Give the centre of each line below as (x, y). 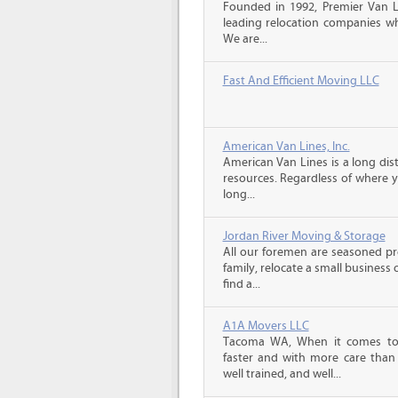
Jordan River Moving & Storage (304, 236)
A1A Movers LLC (266, 326)
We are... (245, 39)
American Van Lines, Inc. (286, 147)
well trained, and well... (282, 374)
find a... (241, 284)
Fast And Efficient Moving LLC (301, 81)
